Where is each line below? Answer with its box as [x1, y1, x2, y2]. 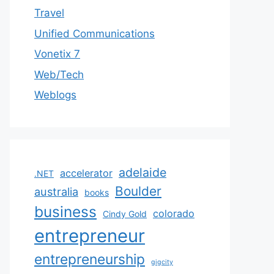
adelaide [119, 165, 166, 180]
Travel [34, 7, 64, 19]
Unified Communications [34, 27, 155, 40]
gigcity [151, 258, 173, 266]
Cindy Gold [103, 209, 147, 219]
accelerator [60, 167, 113, 179]
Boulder [115, 183, 161, 199]
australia [34, 185, 78, 198]
